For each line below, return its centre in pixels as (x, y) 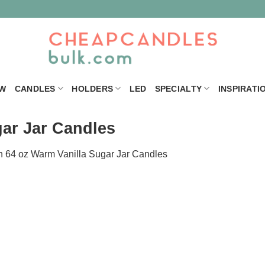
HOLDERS (93, 88)
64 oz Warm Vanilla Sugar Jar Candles (86, 154)
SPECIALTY (178, 88)
